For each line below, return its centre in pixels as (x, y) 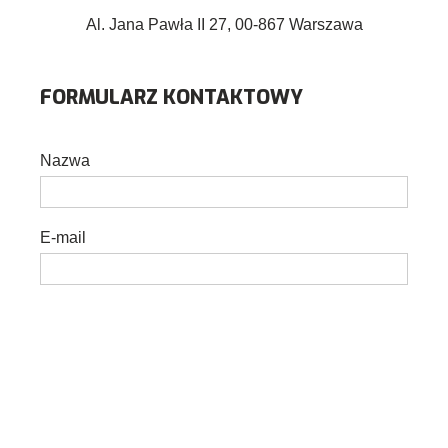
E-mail (63, 237)
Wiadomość (82, 391)
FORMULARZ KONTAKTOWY (171, 97)
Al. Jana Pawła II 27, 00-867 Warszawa (224, 24)
